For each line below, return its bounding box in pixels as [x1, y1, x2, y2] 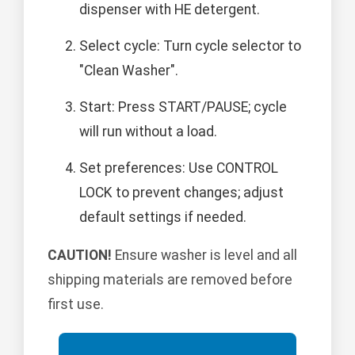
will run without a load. [79, 123, 217, 139]
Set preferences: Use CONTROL [79, 159, 278, 176]
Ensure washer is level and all [112, 247, 297, 264]
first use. [48, 296, 104, 313]
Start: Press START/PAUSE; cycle [79, 98, 287, 115]
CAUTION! [48, 247, 112, 264]
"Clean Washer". [79, 62, 178, 78]
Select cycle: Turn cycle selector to [79, 37, 301, 54]
